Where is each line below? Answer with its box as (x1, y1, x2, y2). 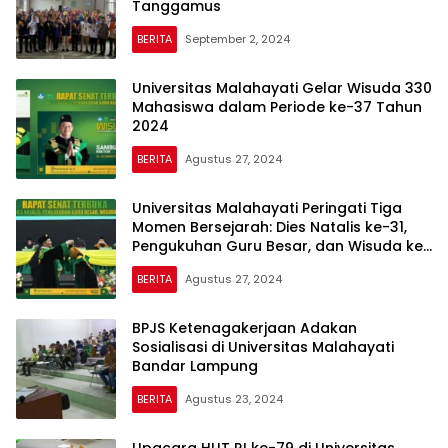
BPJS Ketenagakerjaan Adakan (132, 318, 357, 339)
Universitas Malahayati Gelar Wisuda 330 (132, 78, 432, 99)
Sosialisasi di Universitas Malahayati (132, 337, 394, 358)
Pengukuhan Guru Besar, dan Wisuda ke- (132, 236, 431, 257)
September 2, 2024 (185, 31, 290, 48)
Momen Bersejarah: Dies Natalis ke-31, (132, 217, 407, 238)
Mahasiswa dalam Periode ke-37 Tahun (132, 97, 422, 118)
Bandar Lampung (132, 356, 258, 377)
